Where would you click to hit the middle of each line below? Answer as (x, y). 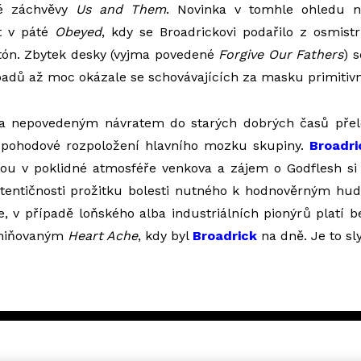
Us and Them (120, 9)
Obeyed (79, 32)
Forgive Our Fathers (281, 54)
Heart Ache (102, 236)
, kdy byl (165, 236)
